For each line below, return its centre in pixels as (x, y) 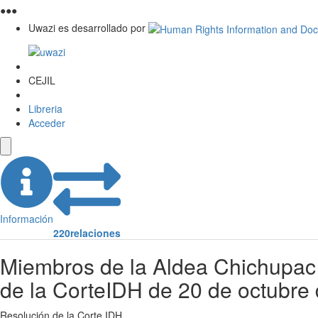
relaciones (95, 233)
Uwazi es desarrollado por (87, 27)
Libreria (45, 109)
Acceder (47, 123)
